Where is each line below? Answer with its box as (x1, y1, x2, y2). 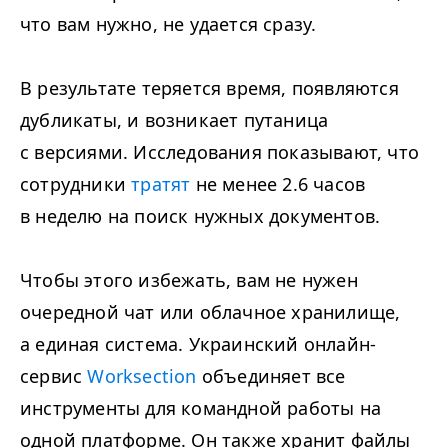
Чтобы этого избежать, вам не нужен (20, 268, 358, 292)
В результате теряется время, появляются (20, 76, 399, 100)
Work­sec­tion (87, 364, 197, 388)
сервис (20, 364, 88, 388)
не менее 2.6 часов (190, 172, 366, 196)
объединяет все (196, 364, 346, 388)
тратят (131, 172, 191, 196)
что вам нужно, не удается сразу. (20, 12, 317, 36)
